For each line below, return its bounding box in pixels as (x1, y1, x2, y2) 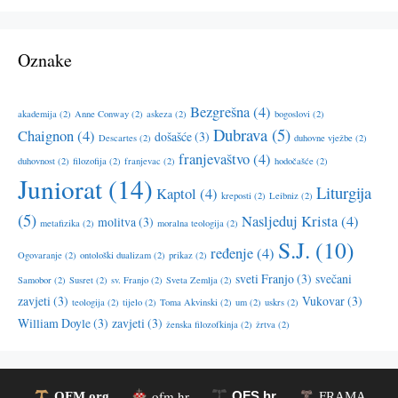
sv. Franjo (111, 274, 148, 287)
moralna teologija (157, 217, 224, 230)
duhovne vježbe (294, 131, 353, 145)
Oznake (18, 48, 72, 73)
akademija (18, 107, 57, 121)
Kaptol (156, 184, 196, 204)
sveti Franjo (235, 270, 294, 288)
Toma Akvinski (160, 296, 218, 309)
